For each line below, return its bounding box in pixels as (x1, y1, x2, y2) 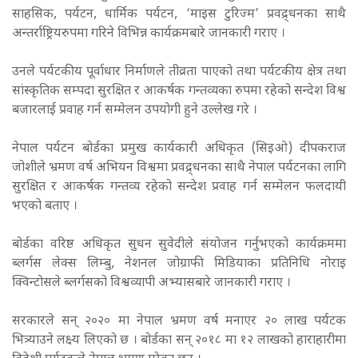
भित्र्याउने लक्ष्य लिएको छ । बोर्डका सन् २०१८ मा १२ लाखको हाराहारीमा (12, 332, 346, 349)
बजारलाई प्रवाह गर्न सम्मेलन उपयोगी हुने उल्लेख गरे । (12, 101, 261, 119)
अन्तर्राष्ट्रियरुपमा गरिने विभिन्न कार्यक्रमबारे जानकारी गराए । (12, 25, 288, 42)
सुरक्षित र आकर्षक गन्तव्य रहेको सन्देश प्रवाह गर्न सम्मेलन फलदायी (12, 178, 346, 196)
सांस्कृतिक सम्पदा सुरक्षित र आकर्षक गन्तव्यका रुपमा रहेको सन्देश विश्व (12, 82, 346, 100)
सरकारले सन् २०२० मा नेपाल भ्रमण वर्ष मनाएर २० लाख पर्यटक (12, 312, 346, 330)
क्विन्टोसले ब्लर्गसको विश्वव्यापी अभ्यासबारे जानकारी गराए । (12, 274, 294, 292)
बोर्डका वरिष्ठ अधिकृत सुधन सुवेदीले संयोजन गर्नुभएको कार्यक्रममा (12, 236, 346, 253)
